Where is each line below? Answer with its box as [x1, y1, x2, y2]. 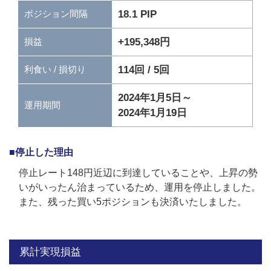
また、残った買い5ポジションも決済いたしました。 [19, 196, 247, 207]
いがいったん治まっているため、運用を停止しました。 [19, 181, 261, 192]
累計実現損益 [19, 246, 81, 258]
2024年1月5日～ [118, 91, 192, 103]
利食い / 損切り [24, 64, 86, 75]
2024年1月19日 [118, 106, 188, 119]
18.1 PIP [118, 8, 157, 20]
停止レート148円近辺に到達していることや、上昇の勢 [19, 167, 258, 178]
